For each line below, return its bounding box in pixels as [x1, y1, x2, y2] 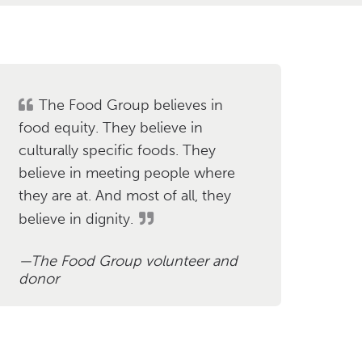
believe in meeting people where [18, 163, 235, 182]
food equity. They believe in [18, 118, 203, 137]
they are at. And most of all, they [18, 186, 231, 204]
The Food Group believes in [38, 95, 223, 114]
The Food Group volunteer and [30, 251, 238, 270]
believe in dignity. [18, 209, 133, 228]
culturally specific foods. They [18, 141, 216, 159]
